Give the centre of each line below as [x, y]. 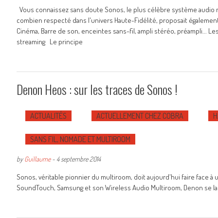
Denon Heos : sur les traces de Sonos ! [97, 89]
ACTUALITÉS [48, 116]
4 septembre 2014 [79, 159]
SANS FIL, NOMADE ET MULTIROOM [80, 139]
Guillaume [37, 159]
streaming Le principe [50, 42]
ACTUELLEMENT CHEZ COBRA [140, 116]
